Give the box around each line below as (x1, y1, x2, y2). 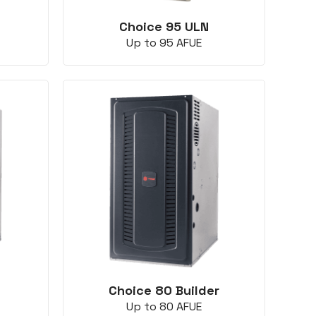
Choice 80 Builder (109, 282, 220, 299)
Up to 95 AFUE (126, 35, 202, 51)
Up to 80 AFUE (126, 299, 202, 315)
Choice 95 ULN (119, 18, 209, 35)
